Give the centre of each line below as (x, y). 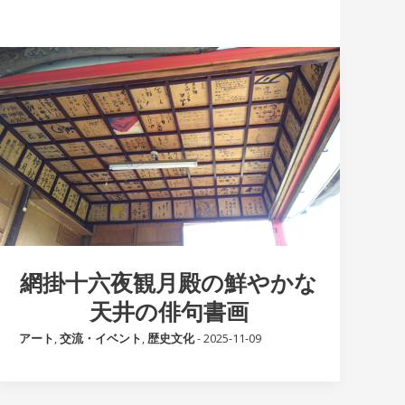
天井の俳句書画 (169, 311)
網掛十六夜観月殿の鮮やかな (169, 282)
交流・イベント (101, 338)
